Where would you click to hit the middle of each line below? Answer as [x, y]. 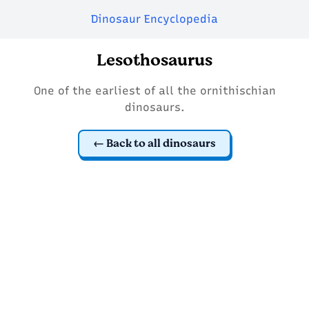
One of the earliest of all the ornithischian [154, 91]
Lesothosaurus [154, 60]
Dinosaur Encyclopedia [154, 19]
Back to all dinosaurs [161, 143]
